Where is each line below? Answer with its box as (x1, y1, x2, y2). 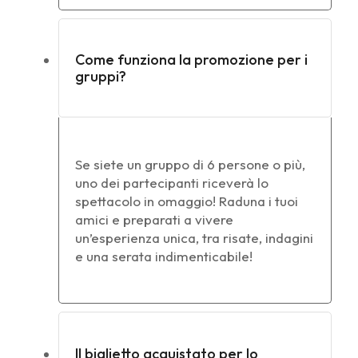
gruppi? (75, 67, 126, 86)
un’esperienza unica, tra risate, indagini (75, 229, 313, 247)
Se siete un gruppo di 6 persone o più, (75, 156, 305, 173)
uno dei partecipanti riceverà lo (75, 174, 268, 192)
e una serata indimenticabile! (75, 248, 253, 265)
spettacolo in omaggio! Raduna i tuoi (75, 193, 298, 210)
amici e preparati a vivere (75, 211, 233, 229)
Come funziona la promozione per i (75, 50, 308, 70)
